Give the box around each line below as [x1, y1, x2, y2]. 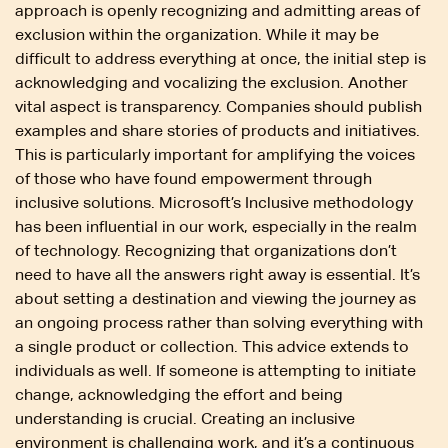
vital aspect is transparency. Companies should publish [15, 96, 422, 116]
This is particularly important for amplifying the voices [15, 144, 415, 164]
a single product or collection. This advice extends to [15, 336, 409, 356]
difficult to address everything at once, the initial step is [15, 48, 426, 68]
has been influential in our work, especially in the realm [15, 216, 417, 236]
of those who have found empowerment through [15, 168, 372, 188]
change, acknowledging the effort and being [15, 384, 343, 404]
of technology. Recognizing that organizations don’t [15, 240, 397, 260]
